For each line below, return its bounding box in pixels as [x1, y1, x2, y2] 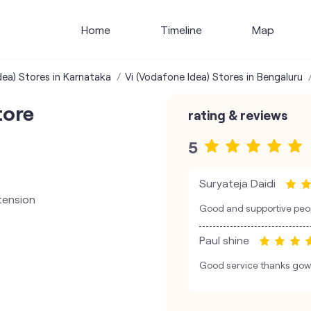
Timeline [160, 22, 202, 36]
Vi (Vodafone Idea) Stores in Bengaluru [124, 70, 303, 83]
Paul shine [199, 233, 249, 247]
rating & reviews [188, 107, 287, 123]
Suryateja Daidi [199, 176, 276, 190]
